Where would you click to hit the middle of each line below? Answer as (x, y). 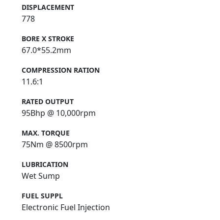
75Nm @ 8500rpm (55, 144)
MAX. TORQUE (46, 133)
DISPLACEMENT (48, 7)
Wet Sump (41, 176)
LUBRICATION (45, 164)
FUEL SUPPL (42, 195)
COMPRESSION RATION (61, 70)
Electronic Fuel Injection (66, 207)
